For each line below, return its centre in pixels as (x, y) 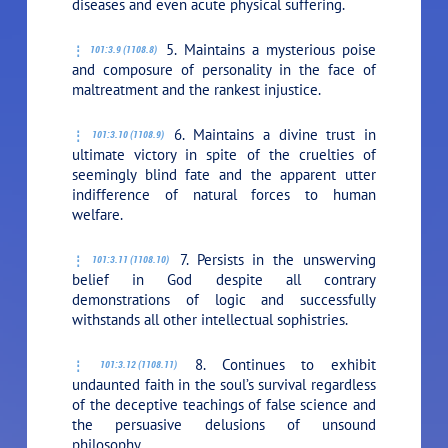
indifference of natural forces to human (224, 194)
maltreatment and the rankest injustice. (197, 89)
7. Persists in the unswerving (273, 259)
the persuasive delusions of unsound (224, 424)
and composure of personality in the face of (224, 69)
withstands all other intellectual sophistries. (210, 319)
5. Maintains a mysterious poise (267, 49)
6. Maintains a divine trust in (270, 134)
